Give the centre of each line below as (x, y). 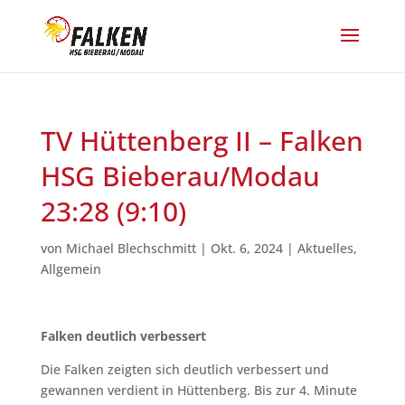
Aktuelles (325, 248)
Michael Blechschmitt (131, 248)
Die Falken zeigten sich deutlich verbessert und (184, 369)
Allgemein (71, 269)
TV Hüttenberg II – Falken (202, 141)
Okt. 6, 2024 (246, 248)
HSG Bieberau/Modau (180, 176)
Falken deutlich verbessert (123, 336)
